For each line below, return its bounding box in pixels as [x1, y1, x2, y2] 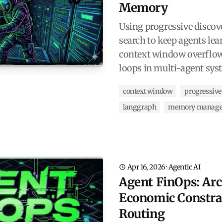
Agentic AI [168, 162, 201, 171]
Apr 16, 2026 [127, 162, 165, 171]
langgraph [123, 102, 157, 111]
